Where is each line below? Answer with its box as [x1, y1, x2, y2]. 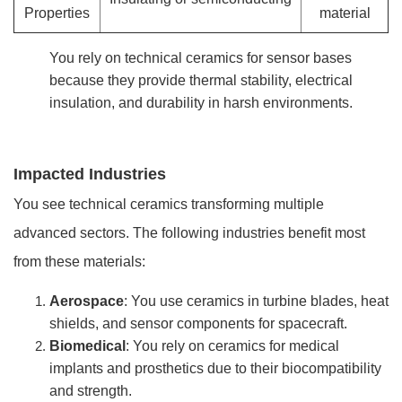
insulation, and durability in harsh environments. [49, 94, 353, 110]
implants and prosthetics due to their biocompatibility [49, 360, 381, 376]
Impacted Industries [13, 164, 166, 183]
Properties [24, 4, 90, 21]
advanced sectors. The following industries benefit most [13, 224, 365, 240]
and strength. [49, 382, 132, 398]
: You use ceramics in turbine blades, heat [124, 293, 389, 309]
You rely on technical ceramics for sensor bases [49, 49, 352, 66]
